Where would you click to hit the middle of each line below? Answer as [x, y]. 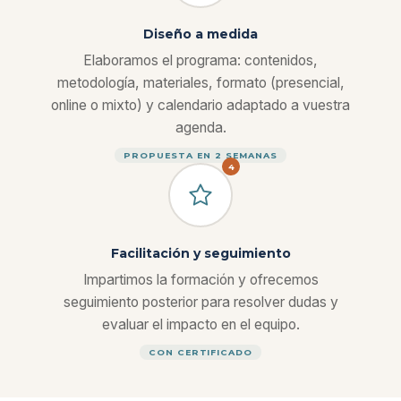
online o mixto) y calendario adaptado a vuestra [200, 105]
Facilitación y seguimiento [200, 253]
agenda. [200, 128]
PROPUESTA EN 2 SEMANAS [200, 155]
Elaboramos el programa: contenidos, [200, 60]
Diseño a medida [200, 34]
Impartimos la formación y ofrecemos [200, 280]
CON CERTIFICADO [200, 352]
